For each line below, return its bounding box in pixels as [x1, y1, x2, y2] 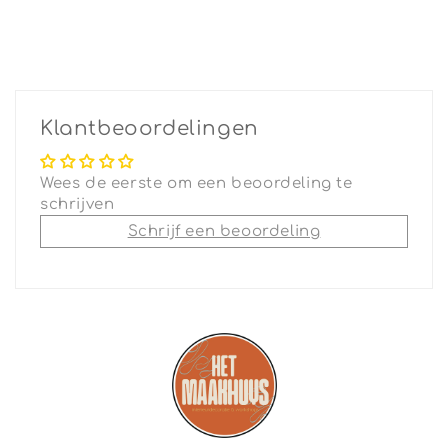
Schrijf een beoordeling [127, 223, 321, 241]
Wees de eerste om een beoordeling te [40, 175, 353, 193]
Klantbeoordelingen [40, 117, 259, 141]
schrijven [40, 196, 115, 214]
